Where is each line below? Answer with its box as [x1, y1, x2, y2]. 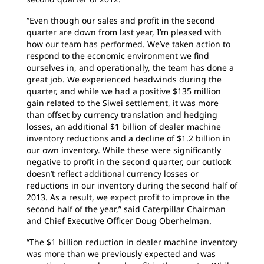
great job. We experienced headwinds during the [27, 74, 222, 85]
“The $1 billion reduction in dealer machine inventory [27, 236, 237, 247]
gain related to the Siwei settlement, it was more [27, 97, 219, 108]
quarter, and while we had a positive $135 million [27, 85, 221, 97]
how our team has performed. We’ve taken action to [27, 38, 230, 49]
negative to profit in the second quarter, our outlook [27, 156, 231, 167]
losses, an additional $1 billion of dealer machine [27, 121, 221, 132]
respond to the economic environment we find [27, 50, 209, 61]
